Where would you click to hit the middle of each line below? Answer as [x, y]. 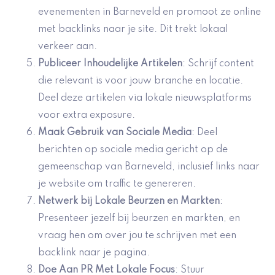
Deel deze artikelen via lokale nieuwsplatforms [145, 99]
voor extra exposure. [87, 116]
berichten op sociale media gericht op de [133, 150]
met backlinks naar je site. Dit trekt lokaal [133, 30]
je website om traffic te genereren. [117, 184]
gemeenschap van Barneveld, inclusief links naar [149, 167]
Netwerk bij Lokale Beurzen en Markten [129, 202]
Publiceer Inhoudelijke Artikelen [110, 64]
